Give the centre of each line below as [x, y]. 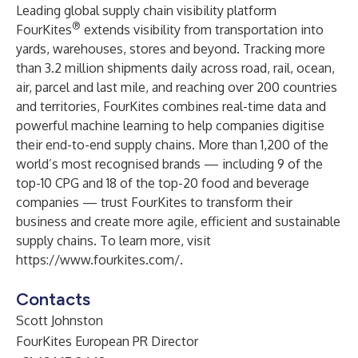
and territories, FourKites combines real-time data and [171, 106]
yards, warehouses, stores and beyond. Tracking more [171, 49]
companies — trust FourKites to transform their [154, 202]
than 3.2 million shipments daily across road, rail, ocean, [175, 68]
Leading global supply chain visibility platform [146, 10]
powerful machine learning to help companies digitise [170, 125]
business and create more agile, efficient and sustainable [178, 221]
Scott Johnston [60, 320]
